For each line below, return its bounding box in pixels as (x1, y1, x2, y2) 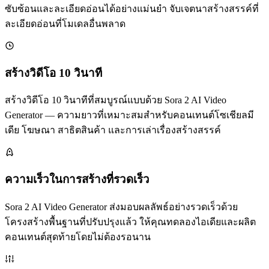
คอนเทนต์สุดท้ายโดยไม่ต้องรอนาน (5, 231, 151, 242)
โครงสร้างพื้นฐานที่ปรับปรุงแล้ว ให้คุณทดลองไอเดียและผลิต (5, 216, 256, 227)
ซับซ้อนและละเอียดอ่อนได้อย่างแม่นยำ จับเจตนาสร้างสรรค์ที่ (5, 4, 259, 14)
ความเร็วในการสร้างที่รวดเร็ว (5, 173, 150, 186)
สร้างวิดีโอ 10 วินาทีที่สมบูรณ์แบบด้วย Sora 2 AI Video (5, 95, 226, 106)
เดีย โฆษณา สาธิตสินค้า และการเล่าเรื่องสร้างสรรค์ (5, 125, 221, 136)
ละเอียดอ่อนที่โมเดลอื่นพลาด (5, 19, 125, 29)
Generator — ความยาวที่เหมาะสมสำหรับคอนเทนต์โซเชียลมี (5, 110, 254, 121)
